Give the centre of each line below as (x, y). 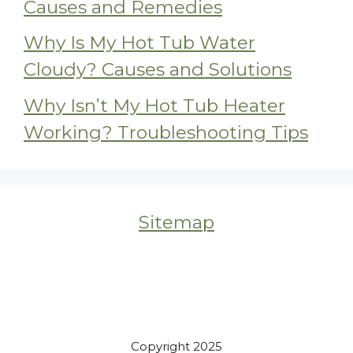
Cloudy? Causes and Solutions (158, 70)
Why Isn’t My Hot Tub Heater (154, 105)
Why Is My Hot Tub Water (139, 43)
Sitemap (176, 222)
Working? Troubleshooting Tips (166, 132)
